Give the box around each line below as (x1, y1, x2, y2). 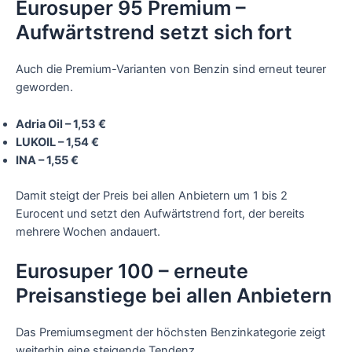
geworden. (16, 80, 73, 95)
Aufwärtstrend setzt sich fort (16, 20, 292, 45)
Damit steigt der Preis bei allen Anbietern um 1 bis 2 (16, 188, 288, 203)
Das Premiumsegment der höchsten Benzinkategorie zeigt (16, 325, 325, 339)
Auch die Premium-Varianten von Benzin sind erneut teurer (16, 62, 326, 77)
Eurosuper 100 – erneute (16, 259, 248, 283)
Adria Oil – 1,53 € (16, 116, 106, 131)
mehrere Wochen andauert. (16, 224, 160, 239)
